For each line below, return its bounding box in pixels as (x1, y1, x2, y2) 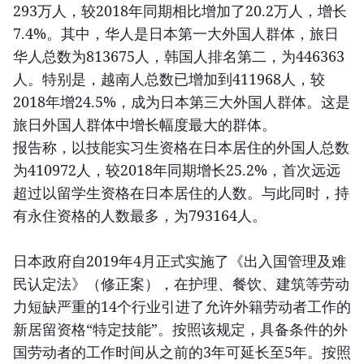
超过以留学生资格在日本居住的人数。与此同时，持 (13, 182, 349, 202)
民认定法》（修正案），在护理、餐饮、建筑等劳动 (13, 273, 349, 293)
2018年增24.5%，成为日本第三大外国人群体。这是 (13, 91, 350, 111)
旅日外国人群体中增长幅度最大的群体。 (13, 114, 276, 134)
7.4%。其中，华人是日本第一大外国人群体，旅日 (13, 23, 339, 43)
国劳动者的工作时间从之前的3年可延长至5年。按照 (13, 341, 351, 362)
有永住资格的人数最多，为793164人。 (13, 205, 266, 225)
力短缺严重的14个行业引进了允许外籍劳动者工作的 (13, 296, 351, 316)
